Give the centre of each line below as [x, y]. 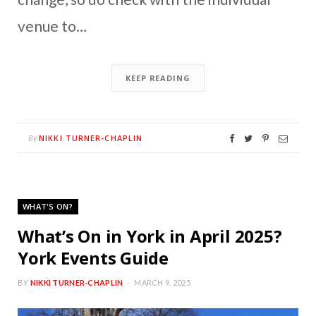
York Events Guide [93, 258]
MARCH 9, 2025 [162, 283]
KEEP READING [158, 78]
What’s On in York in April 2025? [150, 236]
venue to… [52, 26]
